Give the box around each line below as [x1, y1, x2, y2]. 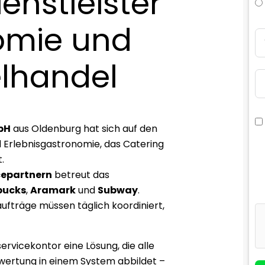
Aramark [30, 183, 76, 197]
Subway [98, 183, 138, 197]
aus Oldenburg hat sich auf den [11, 121, 157, 135]
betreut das [52, 167, 109, 182]
